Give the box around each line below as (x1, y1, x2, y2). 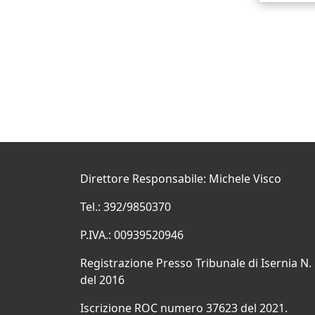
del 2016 (80, 272, 124, 288)
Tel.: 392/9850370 (80, 199, 171, 214)
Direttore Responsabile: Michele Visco (80, 171, 281, 186)
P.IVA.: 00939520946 (80, 227, 184, 243)
